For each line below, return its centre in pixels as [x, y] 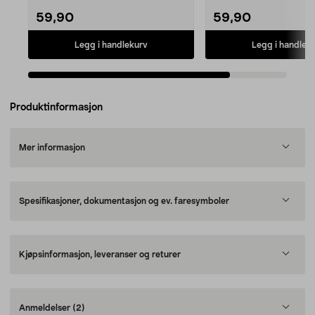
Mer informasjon [52, 148]
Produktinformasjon [56, 108]
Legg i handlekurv [111, 45]
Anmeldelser [46, 308]
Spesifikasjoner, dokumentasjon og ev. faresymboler [124, 201]
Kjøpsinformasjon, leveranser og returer [100, 255]
